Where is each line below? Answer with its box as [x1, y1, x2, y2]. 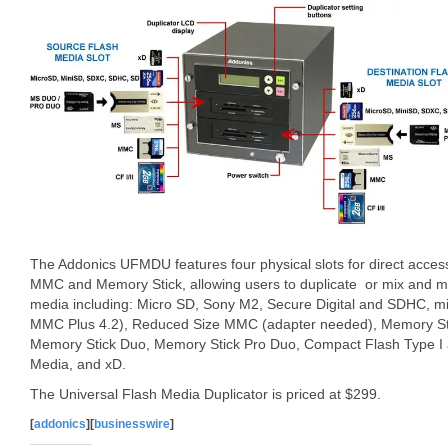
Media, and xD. [30, 356, 126, 372]
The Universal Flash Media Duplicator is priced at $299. [30, 386, 381, 402]
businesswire [94, 417, 170, 431]
